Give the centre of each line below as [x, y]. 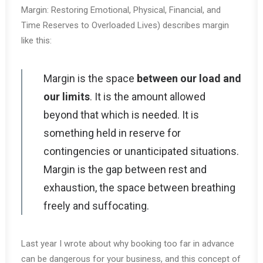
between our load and [189, 78]
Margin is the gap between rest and [125, 169]
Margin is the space [90, 78]
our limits [67, 97]
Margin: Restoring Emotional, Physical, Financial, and [121, 10]
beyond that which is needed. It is [121, 115]
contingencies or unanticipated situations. [141, 151]
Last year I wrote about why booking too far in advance [128, 244]
